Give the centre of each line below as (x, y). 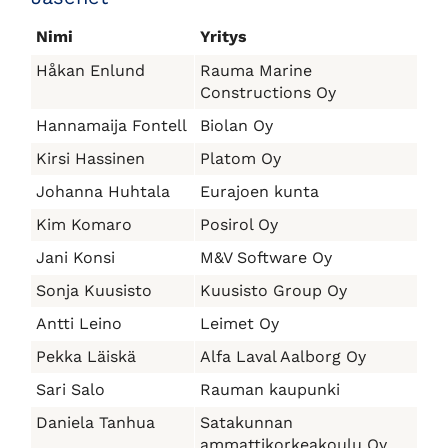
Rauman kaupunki (270, 389)
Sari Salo (70, 389)
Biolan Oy (236, 125)
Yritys (223, 36)
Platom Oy (240, 158)
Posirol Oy (239, 224)
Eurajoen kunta (259, 191)
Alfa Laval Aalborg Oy (283, 356)
